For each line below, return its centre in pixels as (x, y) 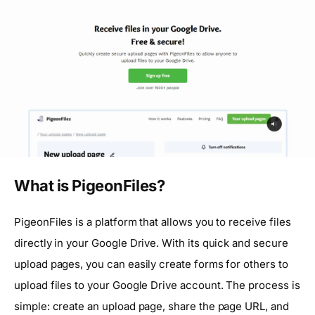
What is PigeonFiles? (90, 186)
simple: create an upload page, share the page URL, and (152, 306)
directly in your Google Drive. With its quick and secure (151, 243)
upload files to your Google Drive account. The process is (157, 285)
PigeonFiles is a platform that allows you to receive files (153, 221)
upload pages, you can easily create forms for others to (151, 264)
